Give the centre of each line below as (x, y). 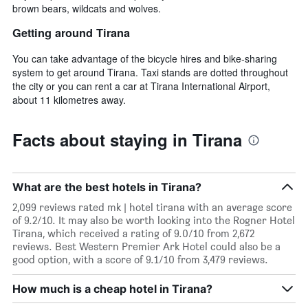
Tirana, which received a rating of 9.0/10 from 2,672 (133, 233)
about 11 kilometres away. (69, 99)
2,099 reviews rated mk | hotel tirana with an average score (152, 207)
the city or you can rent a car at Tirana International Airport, (141, 86)
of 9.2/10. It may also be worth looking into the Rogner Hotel (154, 220)
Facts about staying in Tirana (127, 139)
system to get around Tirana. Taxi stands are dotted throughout (150, 72)
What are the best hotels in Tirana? (107, 187)
